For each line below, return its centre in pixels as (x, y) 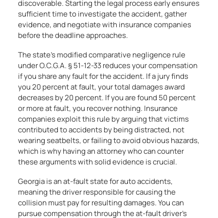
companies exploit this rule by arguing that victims (104, 119)
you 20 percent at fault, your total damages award (102, 87)
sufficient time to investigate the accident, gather (103, 14)
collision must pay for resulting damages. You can (101, 203)
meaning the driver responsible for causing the (97, 192)
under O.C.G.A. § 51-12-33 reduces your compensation (108, 65)
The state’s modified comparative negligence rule (102, 55)
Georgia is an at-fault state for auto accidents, (96, 181)
